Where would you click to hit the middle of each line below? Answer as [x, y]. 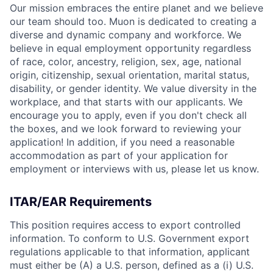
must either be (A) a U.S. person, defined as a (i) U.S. [132, 265]
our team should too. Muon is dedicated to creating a [133, 21]
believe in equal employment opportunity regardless [130, 48]
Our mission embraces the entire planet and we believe [136, 8]
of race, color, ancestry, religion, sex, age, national [126, 61]
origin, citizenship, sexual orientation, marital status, [129, 75]
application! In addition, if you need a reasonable [122, 142]
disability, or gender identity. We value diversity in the [133, 88]
